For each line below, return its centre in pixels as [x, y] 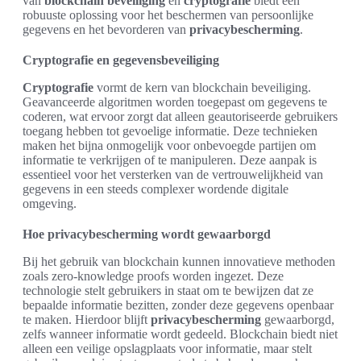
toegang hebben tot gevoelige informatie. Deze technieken [170, 131]
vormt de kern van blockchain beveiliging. [202, 87]
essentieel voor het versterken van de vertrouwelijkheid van [173, 174]
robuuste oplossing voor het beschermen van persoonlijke [168, 15]
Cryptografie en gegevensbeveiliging [121, 60]
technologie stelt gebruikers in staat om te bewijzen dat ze [168, 290]
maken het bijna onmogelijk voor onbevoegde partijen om [169, 145]
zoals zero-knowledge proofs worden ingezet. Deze [153, 276]
